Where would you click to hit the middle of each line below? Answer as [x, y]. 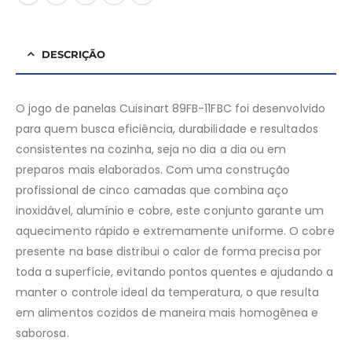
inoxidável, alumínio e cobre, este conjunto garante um [170, 211]
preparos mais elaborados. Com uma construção [153, 170]
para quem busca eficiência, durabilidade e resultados [167, 129]
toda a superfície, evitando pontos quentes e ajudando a [174, 272]
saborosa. [42, 334]
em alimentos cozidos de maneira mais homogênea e [167, 313]
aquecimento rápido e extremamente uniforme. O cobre [175, 231]
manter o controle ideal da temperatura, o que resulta [167, 293]
